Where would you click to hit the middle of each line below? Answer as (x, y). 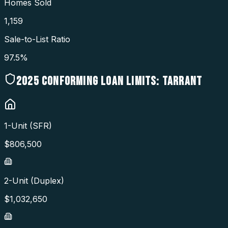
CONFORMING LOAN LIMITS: (99, 81)
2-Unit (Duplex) (34, 181)
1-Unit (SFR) (28, 126)
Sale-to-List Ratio (37, 39)
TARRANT (182, 81)
